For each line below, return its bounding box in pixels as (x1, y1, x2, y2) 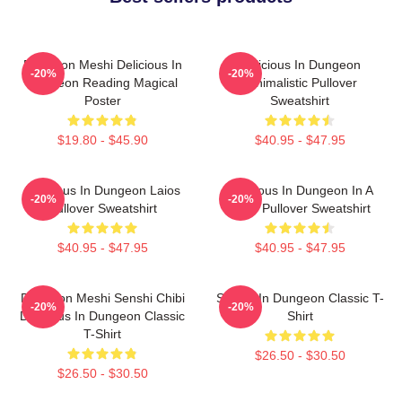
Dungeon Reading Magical (27, 74, 178, 90)
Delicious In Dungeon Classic (20, 308, 185, 323)
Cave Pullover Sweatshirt (229, 200, 371, 215)
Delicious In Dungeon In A (226, 182, 373, 197)
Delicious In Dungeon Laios (24, 182, 180, 197)
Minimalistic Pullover (242, 74, 357, 90)
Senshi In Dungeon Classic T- (215, 290, 384, 305)
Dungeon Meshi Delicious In (22, 57, 182, 72)
